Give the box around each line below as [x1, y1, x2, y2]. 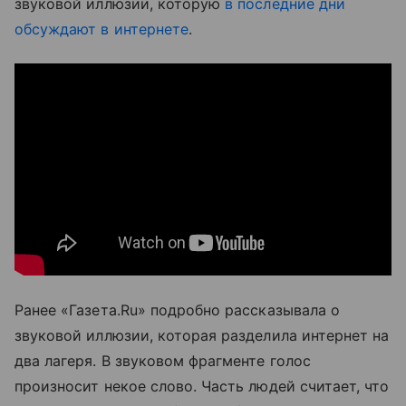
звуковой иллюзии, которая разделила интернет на [14, 326, 390, 344]
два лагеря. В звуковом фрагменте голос [14, 352, 311, 370]
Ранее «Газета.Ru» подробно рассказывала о [14, 301, 340, 319]
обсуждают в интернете [14, 20, 189, 38]
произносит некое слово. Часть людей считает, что [14, 377, 390, 395]
